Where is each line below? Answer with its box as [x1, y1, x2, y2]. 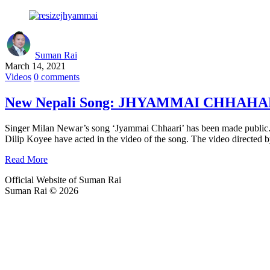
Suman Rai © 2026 [5, 185, 78, 196]
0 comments [34, 71, 80, 82]
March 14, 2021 [5, 60, 66, 71]
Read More [5, 154, 48, 165]
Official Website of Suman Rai [5, 174, 121, 185]
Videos [5, 71, 31, 82]
